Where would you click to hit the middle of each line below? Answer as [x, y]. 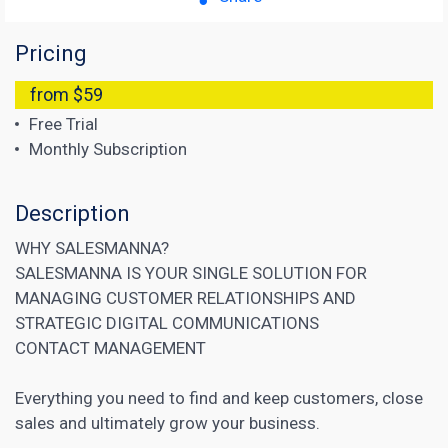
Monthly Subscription [108, 148]
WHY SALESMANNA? [92, 247]
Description [72, 213]
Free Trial [63, 123]
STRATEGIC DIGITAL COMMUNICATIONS [167, 322]
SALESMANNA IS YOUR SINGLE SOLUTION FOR [191, 272]
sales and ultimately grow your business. [167, 422]
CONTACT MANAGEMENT [110, 347]
